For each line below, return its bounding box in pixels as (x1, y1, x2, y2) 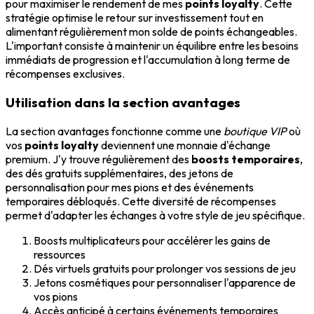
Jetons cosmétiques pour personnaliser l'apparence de (34, 275, 296, 289)
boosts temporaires (191, 151, 300, 166)
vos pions (34, 289, 78, 303)
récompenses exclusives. (6, 67, 125, 81)
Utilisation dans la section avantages (6, 93, 240, 111)
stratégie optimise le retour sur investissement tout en (6, 11, 264, 25)
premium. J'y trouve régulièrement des (6, 151, 191, 166)
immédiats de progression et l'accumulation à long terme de (6, 53, 290, 67)
